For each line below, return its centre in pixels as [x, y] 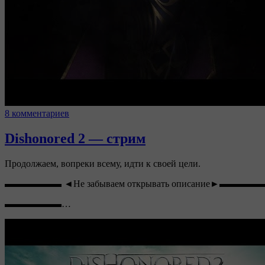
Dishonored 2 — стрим [75, 138]
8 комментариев [37, 113]
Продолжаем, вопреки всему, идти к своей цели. [103, 163]
